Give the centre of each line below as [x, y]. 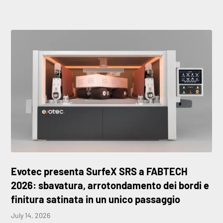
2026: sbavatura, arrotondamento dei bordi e [110, 185]
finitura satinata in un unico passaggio [96, 199]
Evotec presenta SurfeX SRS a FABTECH [100, 171]
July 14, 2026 [31, 216]
